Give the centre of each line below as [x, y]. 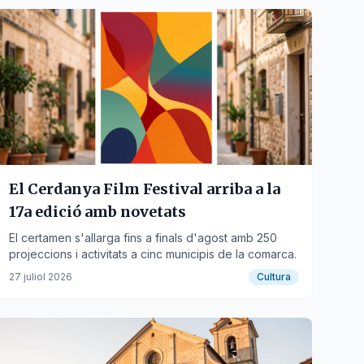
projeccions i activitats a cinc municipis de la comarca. [152, 254]
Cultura [273, 277]
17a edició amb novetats [97, 212]
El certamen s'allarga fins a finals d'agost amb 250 [143, 238]
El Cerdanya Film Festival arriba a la [144, 189]
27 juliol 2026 [40, 277]
